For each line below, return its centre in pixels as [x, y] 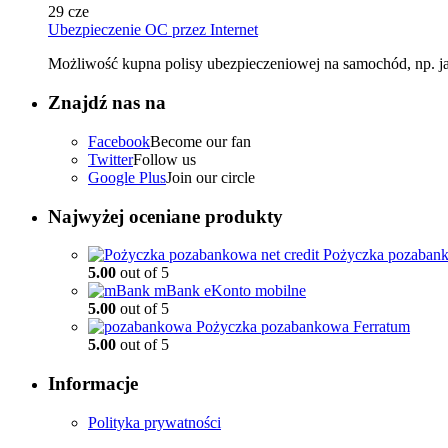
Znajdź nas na [107, 103]
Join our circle [210, 177]
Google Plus [127, 177]
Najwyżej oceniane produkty [165, 216]
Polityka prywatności [154, 422]
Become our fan [200, 141]
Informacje [93, 384]
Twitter [110, 159]
